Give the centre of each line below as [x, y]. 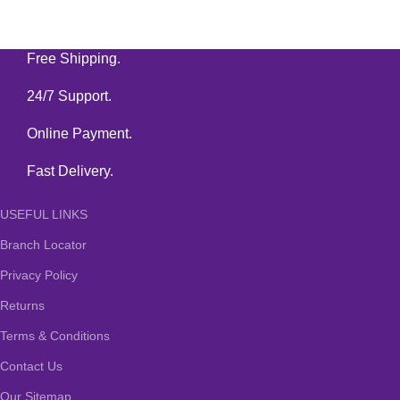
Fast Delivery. [71, 171]
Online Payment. [80, 134]
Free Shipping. [74, 59]
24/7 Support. [70, 96]
